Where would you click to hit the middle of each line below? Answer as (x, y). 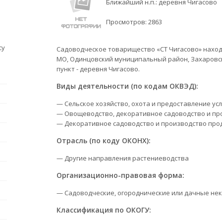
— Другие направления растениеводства (123, 158)
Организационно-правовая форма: (120, 175)
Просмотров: (127, 22)
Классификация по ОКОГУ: (104, 210)
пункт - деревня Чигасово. (98, 69)
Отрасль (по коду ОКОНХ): (104, 140)
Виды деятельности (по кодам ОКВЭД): (127, 86)
